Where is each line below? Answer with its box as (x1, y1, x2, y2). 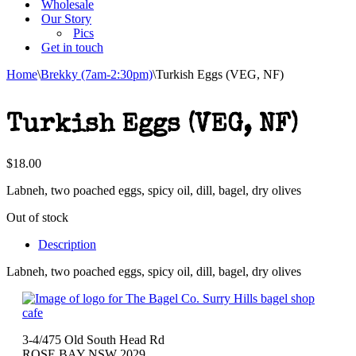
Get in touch (41, 41, 103, 54)
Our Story (41, 12, 91, 25)
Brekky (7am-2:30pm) (41, 68, 153, 81)
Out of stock (6, 210, 68, 224)
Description (38, 237, 96, 251)
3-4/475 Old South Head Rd (22, 332, 164, 346)
